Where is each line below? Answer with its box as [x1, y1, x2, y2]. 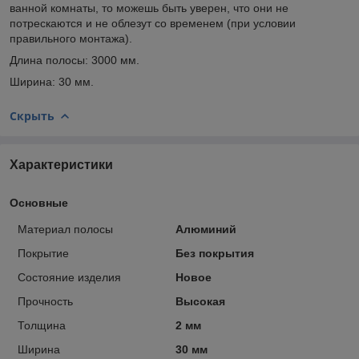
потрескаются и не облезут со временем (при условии [10, 16, 296, 30]
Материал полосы [18, 222, 113, 236]
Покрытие [18, 246, 69, 260]
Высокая [175, 294, 225, 308]
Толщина [18, 318, 66, 332]
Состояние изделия [18, 270, 121, 284]
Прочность [18, 294, 73, 308]
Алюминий [175, 222, 236, 236]
